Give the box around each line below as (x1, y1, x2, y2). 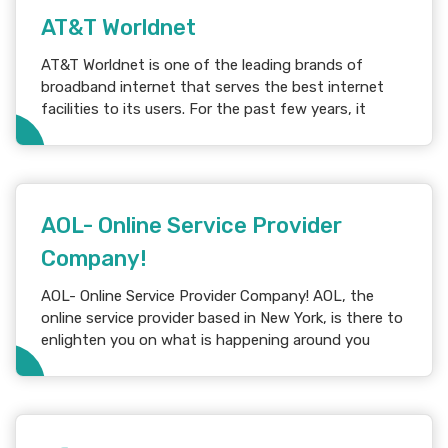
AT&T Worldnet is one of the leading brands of (41, 56, 363, 75)
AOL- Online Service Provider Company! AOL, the (41, 287, 313, 306)
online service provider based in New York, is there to (41, 309, 403, 328)
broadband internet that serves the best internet (41, 78, 384, 97)
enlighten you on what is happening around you (41, 331, 370, 350)
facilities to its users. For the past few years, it (41, 100, 366, 119)
